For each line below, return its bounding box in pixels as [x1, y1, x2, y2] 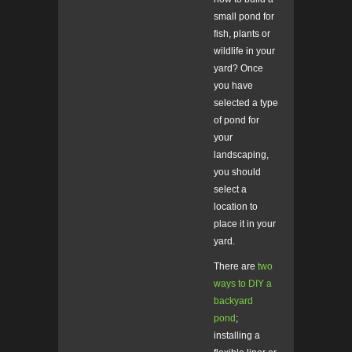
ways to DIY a [214, 278, 272, 290]
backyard [214, 295, 253, 307]
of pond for [214, 115, 259, 126]
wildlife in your [214, 46, 275, 57]
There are [214, 261, 255, 273]
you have [214, 80, 253, 92]
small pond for [214, 11, 274, 23]
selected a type [214, 97, 278, 109]
